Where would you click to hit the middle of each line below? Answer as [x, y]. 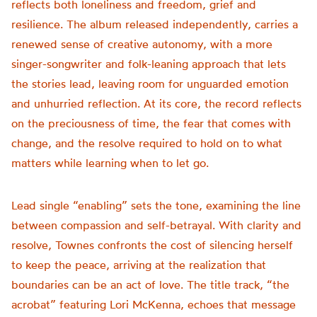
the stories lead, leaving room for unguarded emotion [150, 83]
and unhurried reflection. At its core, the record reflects [156, 103]
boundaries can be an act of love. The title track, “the [150, 284]
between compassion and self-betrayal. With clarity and [156, 225]
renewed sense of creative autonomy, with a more [142, 44]
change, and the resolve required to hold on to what [147, 143]
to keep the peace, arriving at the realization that [139, 265]
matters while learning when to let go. [110, 163]
